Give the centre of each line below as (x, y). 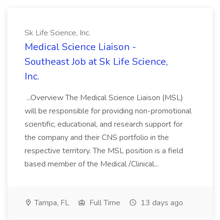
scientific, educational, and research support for (104, 124)
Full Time (104, 203)
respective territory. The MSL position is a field (104, 151)
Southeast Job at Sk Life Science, (96, 62)
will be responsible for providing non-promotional (108, 111)
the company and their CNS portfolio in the (97, 137)
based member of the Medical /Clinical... (93, 164)
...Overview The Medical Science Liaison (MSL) (104, 98)
